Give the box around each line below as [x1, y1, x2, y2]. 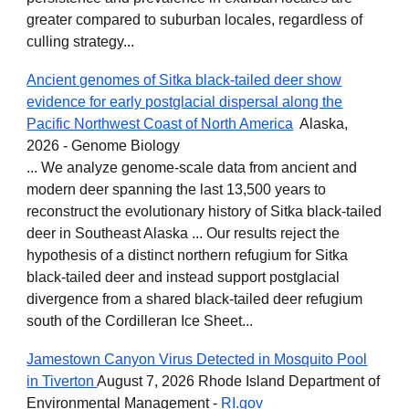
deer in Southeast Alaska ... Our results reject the [26, 225, 341, 241]
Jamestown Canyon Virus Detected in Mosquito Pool [26, 351, 368, 367]
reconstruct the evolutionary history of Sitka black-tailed [26, 204, 383, 219]
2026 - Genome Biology [26, 138, 181, 153]
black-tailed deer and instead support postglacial [26, 269, 341, 285]
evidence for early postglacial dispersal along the [26, 94, 343, 110]
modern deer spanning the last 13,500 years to [26, 182, 327, 197]
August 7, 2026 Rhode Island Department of [97, 373, 381, 389]
